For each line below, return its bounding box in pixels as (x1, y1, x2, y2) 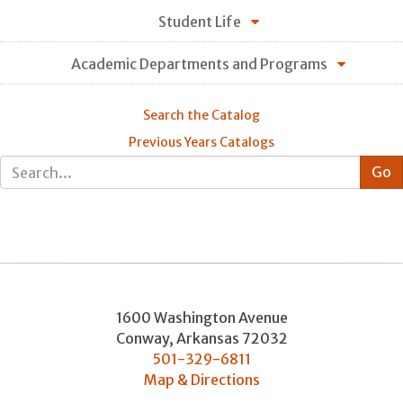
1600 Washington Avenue (115, 309, 288, 327)
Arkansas (175, 329, 239, 348)
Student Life (157, 13, 241, 31)
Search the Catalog (143, 106, 260, 123)
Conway (115, 329, 169, 348)
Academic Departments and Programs (71, 55, 327, 74)
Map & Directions (143, 371, 260, 390)
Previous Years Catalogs (129, 134, 274, 151)
